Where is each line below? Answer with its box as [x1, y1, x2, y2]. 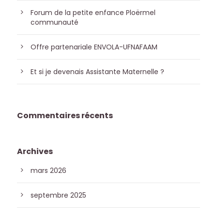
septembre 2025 [31, 190, 86, 200]
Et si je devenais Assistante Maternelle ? [31, 66, 164, 77]
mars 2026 [31, 165, 66, 175]
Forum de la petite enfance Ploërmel [31, 7, 155, 17]
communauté [31, 17, 78, 27]
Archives [17, 145, 53, 157]
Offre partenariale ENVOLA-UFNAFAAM [31, 42, 157, 52]
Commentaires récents [17, 109, 113, 121]
